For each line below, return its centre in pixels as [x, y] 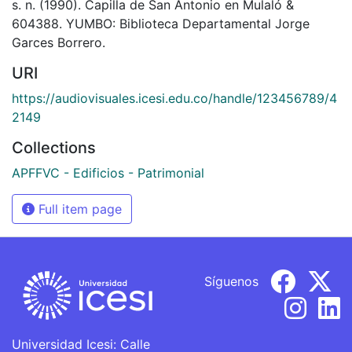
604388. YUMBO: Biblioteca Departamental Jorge [161, 23]
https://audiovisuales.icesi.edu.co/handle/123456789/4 [174, 98]
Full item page [78, 209]
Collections [54, 147]
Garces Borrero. [59, 42]
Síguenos [231, 281]
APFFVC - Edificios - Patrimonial [108, 172]
